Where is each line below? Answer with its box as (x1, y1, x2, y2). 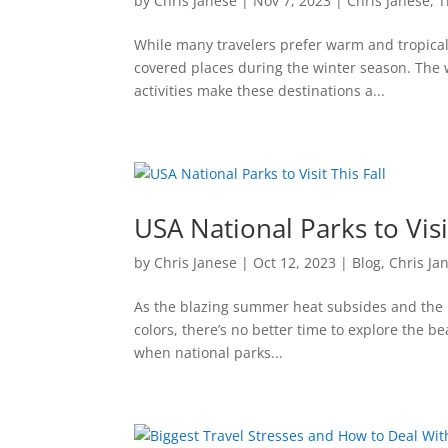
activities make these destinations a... (134, 80, 386, 100)
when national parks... (134, 342, 284, 362)
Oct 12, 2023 (253, 252, 337, 272)
